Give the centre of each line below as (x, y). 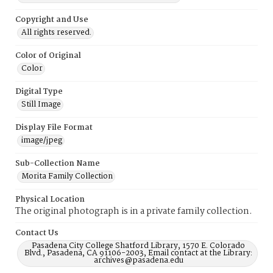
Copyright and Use (52, 20)
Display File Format (54, 128)
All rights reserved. (56, 33)
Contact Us (37, 233)
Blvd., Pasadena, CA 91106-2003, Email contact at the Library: (138, 253)
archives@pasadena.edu (138, 261)
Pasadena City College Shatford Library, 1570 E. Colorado (138, 246)
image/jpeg (42, 140)
